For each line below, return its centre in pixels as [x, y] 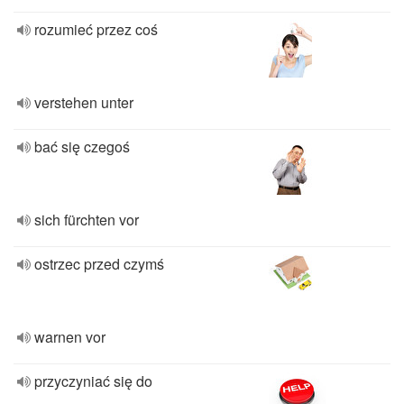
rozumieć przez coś [96, 29]
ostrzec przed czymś [99, 264]
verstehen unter [84, 102]
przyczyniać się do [93, 381]
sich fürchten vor [87, 220]
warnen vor [70, 337]
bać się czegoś [82, 147]
